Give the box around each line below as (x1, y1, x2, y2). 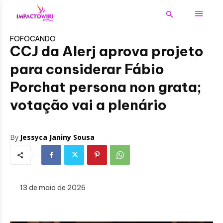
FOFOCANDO (10, 34, 56, 44)
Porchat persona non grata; (10, 78, 202, 96)
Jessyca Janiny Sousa (20, 132, 95, 142)
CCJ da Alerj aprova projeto (10, 42, 204, 60)
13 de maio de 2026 (20, 183, 86, 193)
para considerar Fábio (10, 60, 164, 78)
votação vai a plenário (10, 96, 167, 114)
